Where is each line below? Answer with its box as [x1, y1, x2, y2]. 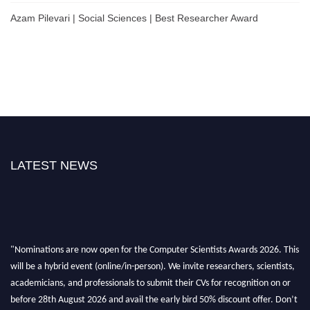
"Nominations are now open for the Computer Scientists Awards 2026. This [10, 241, 299, 253]
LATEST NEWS [10, 158, 98, 173]
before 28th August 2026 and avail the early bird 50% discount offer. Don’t [10, 291, 298, 302]
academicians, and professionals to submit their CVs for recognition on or [10, 275, 291, 286]
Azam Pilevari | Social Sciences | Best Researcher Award [10, 12, 258, 24]
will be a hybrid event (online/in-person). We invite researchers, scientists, [10, 258, 295, 269]
